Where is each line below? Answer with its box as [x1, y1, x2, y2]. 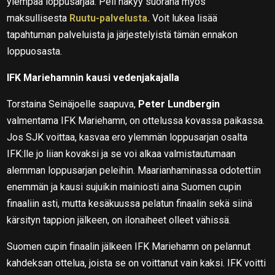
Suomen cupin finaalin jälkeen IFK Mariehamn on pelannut [7, 240, 251, 252]
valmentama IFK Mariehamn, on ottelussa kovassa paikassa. [7, 114, 265, 126]
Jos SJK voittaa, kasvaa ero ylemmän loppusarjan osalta [7, 131, 248, 143]
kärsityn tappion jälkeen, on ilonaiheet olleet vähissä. [7, 214, 231, 226]
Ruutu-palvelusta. [69, 12, 150, 24]
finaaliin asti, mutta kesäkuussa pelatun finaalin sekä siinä [7, 197, 253, 209]
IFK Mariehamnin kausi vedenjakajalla [7, 71, 180, 83]
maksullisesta [7, 12, 70, 24]
